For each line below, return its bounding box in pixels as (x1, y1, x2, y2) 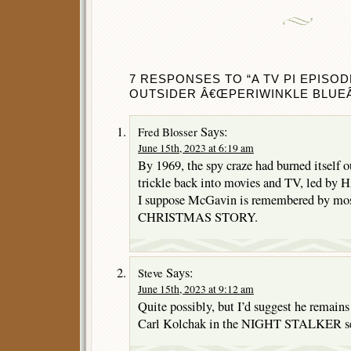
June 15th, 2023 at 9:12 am (138, 281, 254, 296)
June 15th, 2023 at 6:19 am (138, 140, 254, 155)
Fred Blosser (138, 123, 197, 139)
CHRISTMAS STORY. (138, 208, 258, 226)
